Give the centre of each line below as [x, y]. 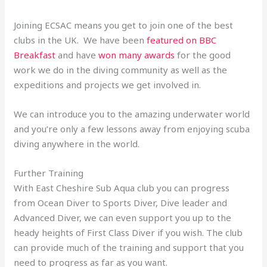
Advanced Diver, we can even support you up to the [123, 217]
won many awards [137, 55]
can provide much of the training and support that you [129, 247]
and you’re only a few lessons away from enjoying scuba [132, 128]
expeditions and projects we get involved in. [108, 84]
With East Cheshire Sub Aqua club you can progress [122, 187]
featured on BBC [182, 40]
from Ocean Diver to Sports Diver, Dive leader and [121, 202]
